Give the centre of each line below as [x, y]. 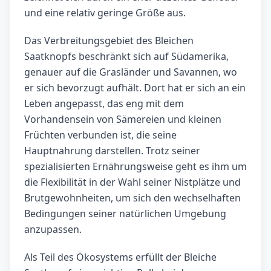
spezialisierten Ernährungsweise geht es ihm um [135, 167]
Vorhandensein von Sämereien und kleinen [123, 119]
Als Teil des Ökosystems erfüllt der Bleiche [120, 257]
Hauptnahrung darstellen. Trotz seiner [112, 151]
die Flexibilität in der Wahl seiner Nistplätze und [132, 182]
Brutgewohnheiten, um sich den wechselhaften [132, 198]
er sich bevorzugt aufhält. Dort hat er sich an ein [135, 88]
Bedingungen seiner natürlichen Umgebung [125, 214]
